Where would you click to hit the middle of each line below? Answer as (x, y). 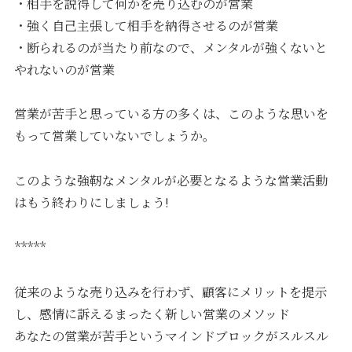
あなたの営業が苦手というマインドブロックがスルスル (172, 335)
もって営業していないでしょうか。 (115, 136)
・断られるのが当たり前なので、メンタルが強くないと (171, 47)
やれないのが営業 (65, 69)
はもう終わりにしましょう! (92, 203)
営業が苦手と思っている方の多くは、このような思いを (172, 114)
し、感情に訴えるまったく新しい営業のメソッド (152, 313)
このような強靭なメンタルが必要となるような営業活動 (171, 181)
